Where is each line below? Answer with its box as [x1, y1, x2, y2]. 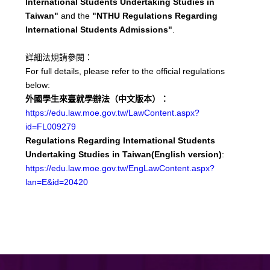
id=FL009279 [25, 122, 77, 132]
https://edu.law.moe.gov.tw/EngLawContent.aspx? [25, 163, 215, 174]
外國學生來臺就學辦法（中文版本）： [25, 94, 169, 104]
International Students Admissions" [25, 25, 173, 35]
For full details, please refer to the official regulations [25, 66, 225, 77]
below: [25, 80, 51, 90]
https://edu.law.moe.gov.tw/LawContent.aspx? [25, 108, 200, 118]
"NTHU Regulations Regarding [90, 11, 218, 21]
